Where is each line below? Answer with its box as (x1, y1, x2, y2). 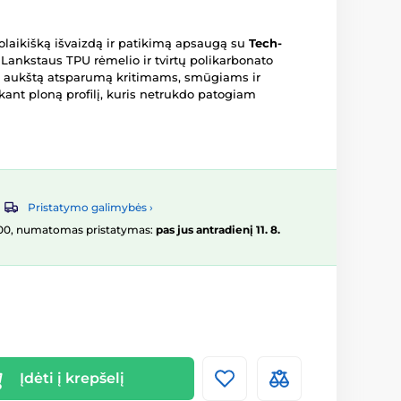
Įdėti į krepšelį (20, 370, 124, 388)
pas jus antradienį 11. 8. (156, 223, 280, 237)
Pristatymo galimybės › (28, 200, 153, 215)
